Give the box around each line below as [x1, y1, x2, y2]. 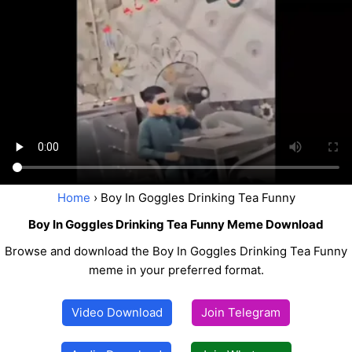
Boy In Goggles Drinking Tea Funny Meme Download [28, 217, 324, 233]
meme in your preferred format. [88, 262, 264, 278]
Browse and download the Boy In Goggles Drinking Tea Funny [5, 244, 347, 259]
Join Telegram [201, 305, 280, 321]
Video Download [71, 305, 163, 321]
